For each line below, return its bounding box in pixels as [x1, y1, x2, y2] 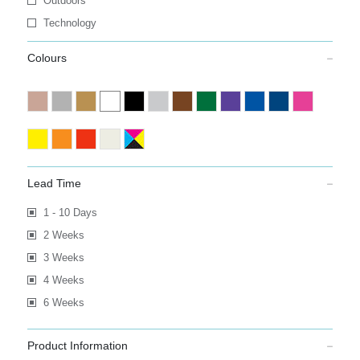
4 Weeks [43, 274, 84, 286]
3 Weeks [43, 252, 84, 264]
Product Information [27, 339, 128, 352]
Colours [27, 51, 67, 64]
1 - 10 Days [43, 207, 97, 219]
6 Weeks [43, 297, 84, 309]
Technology [43, 17, 96, 29]
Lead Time [27, 177, 81, 190]
